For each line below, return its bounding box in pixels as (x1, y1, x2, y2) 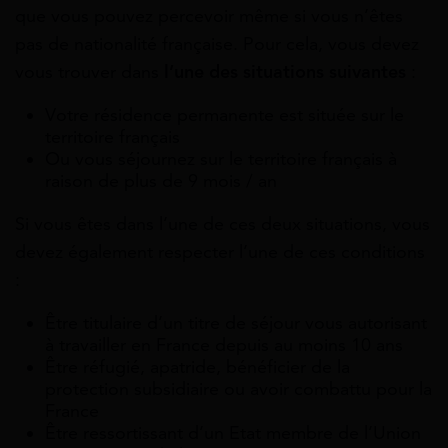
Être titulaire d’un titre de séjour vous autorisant (45, 311, 427, 334)
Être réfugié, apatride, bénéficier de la (45, 355, 350, 378)
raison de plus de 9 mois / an (45, 169, 277, 192)
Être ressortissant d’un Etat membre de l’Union (45, 421, 421, 444)
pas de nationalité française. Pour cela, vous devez (15, 32, 419, 55)
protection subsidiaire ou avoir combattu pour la (45, 377, 432, 400)
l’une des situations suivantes (164, 60, 406, 83)
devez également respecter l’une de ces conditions (15, 240, 425, 263)
